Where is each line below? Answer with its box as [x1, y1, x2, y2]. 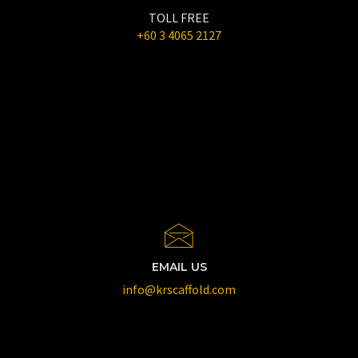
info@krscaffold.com [121, 281, 236, 297]
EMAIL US [151, 260, 207, 274]
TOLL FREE [148, 10, 209, 26]
